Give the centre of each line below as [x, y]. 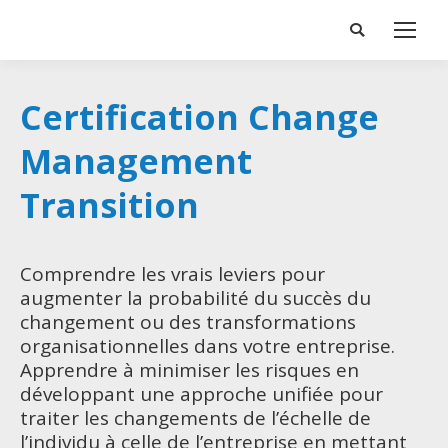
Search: [373, 34]
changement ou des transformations [188, 322]
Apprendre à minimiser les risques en [189, 370]
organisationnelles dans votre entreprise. [207, 346]
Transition [109, 205]
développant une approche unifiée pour [201, 394]
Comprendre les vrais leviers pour [172, 274]
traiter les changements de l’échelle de [195, 418]
